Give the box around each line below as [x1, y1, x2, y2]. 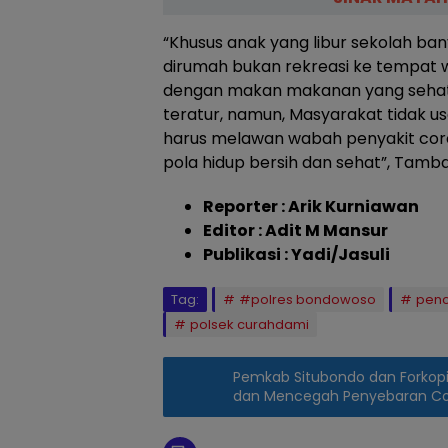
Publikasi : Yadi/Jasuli [203, 243, 390, 267]
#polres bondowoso [239, 290, 376, 310]
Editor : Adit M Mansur [203, 219, 388, 243]
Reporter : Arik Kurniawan [203, 195, 419, 219]
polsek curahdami [190, 315, 309, 335]
